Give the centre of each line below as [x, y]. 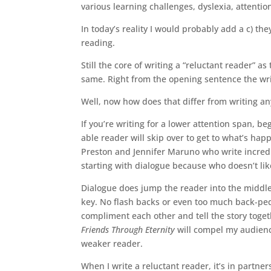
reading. [98, 43]
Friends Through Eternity [128, 230]
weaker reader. [112, 243]
